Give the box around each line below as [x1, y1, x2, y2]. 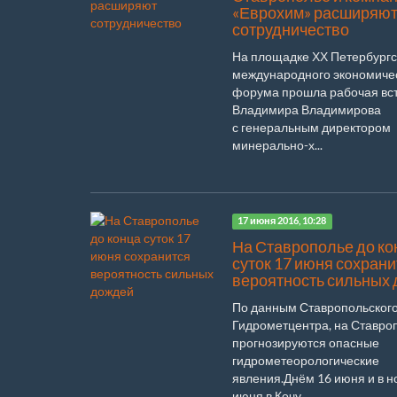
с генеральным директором [232, 119, 391, 135]
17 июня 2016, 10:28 [237, 215, 327, 227]
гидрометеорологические [232, 352, 379, 368]
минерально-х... [232, 136, 323, 152]
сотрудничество [232, 19, 349, 39]
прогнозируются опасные [232, 334, 379, 350]
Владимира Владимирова [232, 101, 381, 117]
